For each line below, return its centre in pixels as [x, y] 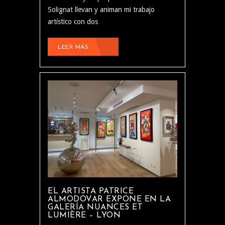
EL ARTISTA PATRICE [91, 192]
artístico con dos [73, 21]
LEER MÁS [73, 47]
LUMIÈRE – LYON [84, 216]
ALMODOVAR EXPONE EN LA [109, 200]
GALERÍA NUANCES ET [95, 208]
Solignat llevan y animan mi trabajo [101, 9]
